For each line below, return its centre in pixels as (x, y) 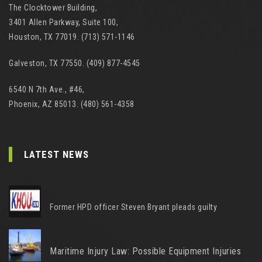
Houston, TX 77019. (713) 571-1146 (72, 37)
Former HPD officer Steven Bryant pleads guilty (133, 207)
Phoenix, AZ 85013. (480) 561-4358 (72, 104)
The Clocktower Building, (53, 8)
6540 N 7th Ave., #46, (47, 89)
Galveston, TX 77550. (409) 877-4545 (75, 63)
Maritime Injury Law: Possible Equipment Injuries (145, 251)
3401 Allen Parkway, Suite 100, (63, 22)
